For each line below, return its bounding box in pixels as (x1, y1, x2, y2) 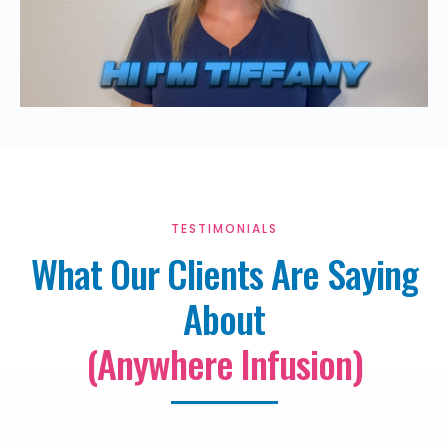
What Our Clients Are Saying (30, 244, 418, 301)
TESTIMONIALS (170, 219, 278, 237)
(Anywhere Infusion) (85, 334, 363, 391)
